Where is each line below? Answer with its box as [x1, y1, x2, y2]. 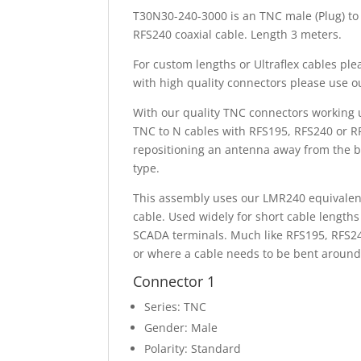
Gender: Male [144, 320, 218, 335]
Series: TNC [144, 299, 207, 314]
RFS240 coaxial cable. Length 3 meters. [133, 27, 342, 42]
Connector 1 [133, 272, 216, 291]
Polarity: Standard [144, 341, 242, 356]
